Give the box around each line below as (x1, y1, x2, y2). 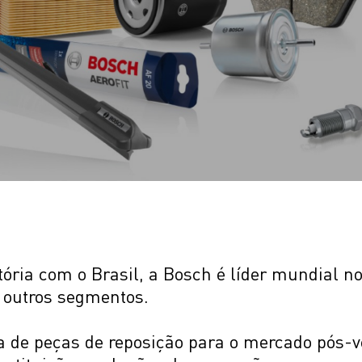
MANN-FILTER (122, 53, 204, 69)
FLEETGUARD (124, 88, 202, 104)
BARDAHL (135, 124, 192, 140)
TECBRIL (137, 17, 188, 33)
